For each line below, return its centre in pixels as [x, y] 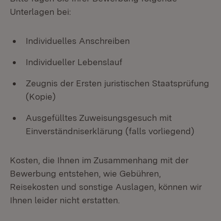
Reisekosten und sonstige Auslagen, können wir [106, 187]
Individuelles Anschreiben [79, 41]
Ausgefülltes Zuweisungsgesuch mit [99, 118]
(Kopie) [41, 96]
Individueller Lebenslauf [74, 62]
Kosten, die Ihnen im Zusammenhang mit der [99, 160]
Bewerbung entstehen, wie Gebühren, [85, 173]
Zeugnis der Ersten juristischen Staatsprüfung [117, 83]
